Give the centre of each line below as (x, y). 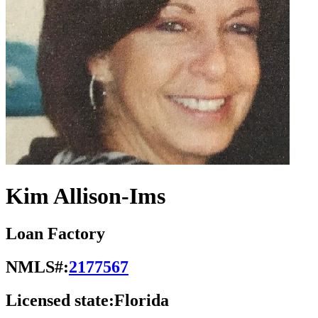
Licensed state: (60, 301)
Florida (142, 301)
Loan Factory (55, 234)
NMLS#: (37, 267)
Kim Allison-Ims (86, 196)
